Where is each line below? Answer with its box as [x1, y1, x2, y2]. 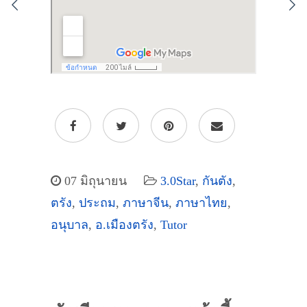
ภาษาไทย [175, 196, 228, 210]
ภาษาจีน [123, 196, 169, 210]
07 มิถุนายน [61, 174, 127, 188]
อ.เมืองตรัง [95, 218, 153, 232]
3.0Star [160, 174, 195, 188]
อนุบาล [51, 218, 88, 232]
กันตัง [202, 174, 232, 188]
